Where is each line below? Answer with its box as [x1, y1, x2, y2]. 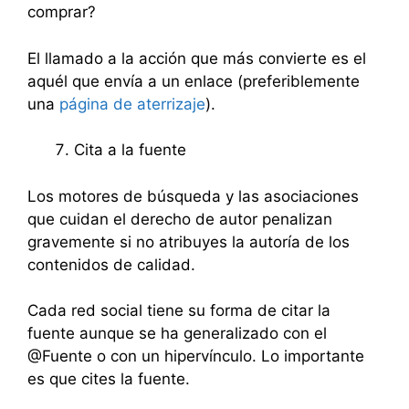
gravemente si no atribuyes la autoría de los [27, 232, 350, 251]
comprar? [27, 3, 96, 21]
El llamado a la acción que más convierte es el [27, 48, 366, 68]
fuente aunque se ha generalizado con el [27, 324, 327, 342]
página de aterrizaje [59, 94, 205, 113]
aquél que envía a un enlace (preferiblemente [27, 71, 360, 90]
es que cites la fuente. [27, 370, 190, 388]
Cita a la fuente [74, 141, 186, 159]
